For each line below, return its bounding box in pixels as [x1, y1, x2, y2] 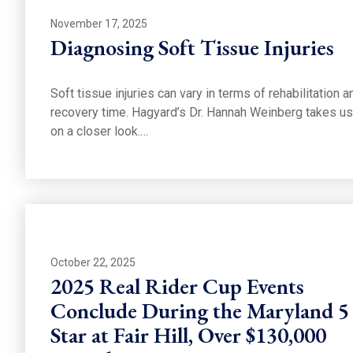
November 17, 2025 [50, 17, 147, 31]
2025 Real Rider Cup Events [50, 272, 304, 301]
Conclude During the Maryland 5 [50, 296, 349, 325]
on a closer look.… [50, 124, 148, 139]
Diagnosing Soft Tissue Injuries [50, 32, 334, 61]
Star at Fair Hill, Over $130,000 [50, 321, 326, 350]
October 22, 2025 [50, 256, 136, 269]
